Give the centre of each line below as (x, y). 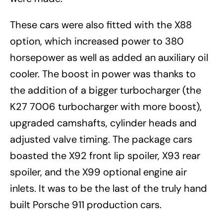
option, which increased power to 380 (97, 41)
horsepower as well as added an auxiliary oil (109, 58)
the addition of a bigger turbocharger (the (106, 90)
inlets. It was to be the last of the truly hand (109, 189)
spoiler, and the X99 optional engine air (98, 172)
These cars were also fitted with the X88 (101, 25)
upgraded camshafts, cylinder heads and (103, 123)
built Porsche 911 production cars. (87, 205)
